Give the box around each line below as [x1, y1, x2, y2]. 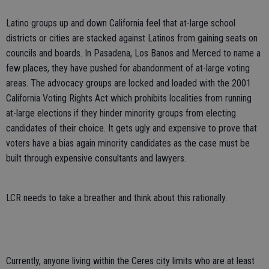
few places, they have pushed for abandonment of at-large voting [6, 62, 250, 74]
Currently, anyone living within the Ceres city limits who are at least [6, 255, 255, 267]
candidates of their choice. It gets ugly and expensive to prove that [6, 122, 257, 134]
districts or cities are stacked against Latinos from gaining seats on [6, 32, 258, 44]
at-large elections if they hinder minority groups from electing [6, 107, 236, 119]
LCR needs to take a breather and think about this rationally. [6, 192, 227, 204]
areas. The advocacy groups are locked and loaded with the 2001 [6, 77, 251, 89]
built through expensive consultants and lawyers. [6, 153, 186, 164]
